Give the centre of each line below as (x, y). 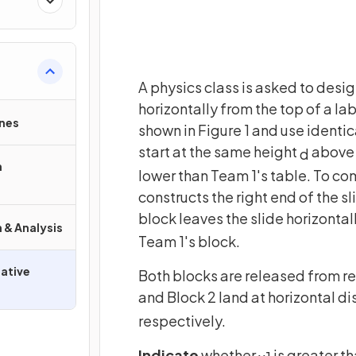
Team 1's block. (189, 242)
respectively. (182, 320)
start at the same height (219, 151)
